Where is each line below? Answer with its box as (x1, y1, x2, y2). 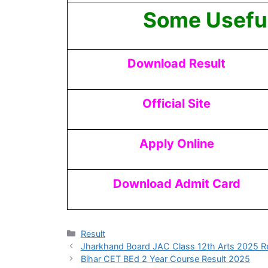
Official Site (142, 96, 211, 111)
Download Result (127, 56, 226, 71)
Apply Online (139, 136, 214, 151)
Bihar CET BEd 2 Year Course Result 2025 (81, 253, 251, 264)
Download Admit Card (112, 176, 240, 191)
